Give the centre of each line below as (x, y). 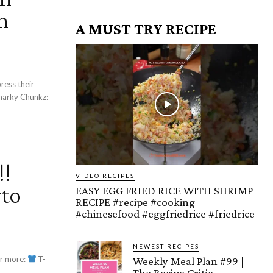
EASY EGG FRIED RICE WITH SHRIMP (164, 190)
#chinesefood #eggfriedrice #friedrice (165, 213)
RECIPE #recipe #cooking (135, 202)
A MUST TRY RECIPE (146, 29)
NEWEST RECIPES (166, 246)
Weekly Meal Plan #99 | (189, 261)
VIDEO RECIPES (105, 175)
